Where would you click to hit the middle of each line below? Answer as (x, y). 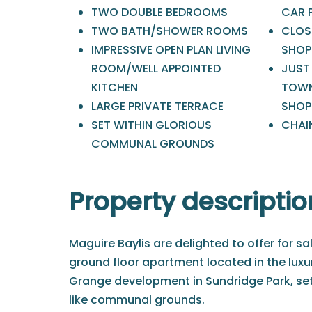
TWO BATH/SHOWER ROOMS (170, 31)
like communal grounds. (137, 299)
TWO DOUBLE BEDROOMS (159, 12)
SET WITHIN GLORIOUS (151, 125)
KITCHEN (115, 87)
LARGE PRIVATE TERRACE (157, 106)
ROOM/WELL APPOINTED (156, 68)
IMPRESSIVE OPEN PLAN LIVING (171, 49)
